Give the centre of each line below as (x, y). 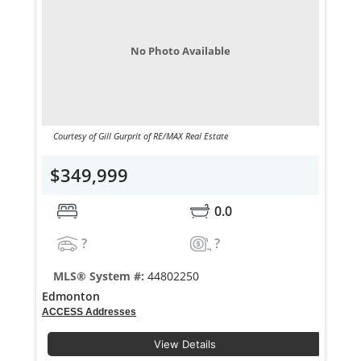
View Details (185, 344)
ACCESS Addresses (89, 312)
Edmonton (71, 297)
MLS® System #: (100, 276)
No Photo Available (180, 51)
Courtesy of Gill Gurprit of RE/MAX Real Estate (140, 136)
